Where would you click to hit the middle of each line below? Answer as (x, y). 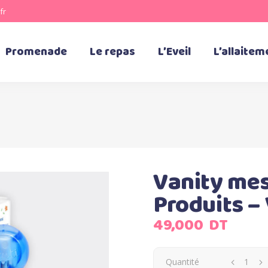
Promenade (36, 52)
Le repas (113, 52)
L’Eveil (175, 52)
